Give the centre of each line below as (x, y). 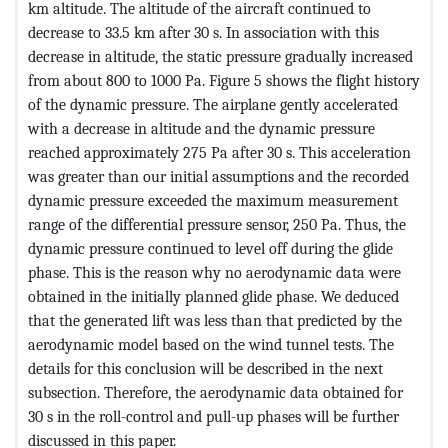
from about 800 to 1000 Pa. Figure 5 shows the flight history (224, 80)
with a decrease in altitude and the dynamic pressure (201, 128)
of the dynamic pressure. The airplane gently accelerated (213, 104)
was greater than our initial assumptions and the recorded (218, 176)
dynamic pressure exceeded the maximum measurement (213, 200)
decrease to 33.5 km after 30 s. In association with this (203, 32)
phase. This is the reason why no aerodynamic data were (214, 272)
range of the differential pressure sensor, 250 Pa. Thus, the (217, 224)
